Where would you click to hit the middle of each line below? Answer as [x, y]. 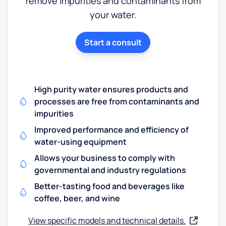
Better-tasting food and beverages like [109, 186]
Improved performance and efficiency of [111, 129]
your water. [113, 14]
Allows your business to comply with [105, 158]
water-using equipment [80, 142]
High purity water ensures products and [111, 89]
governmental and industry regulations [110, 170]
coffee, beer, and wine [77, 198]
